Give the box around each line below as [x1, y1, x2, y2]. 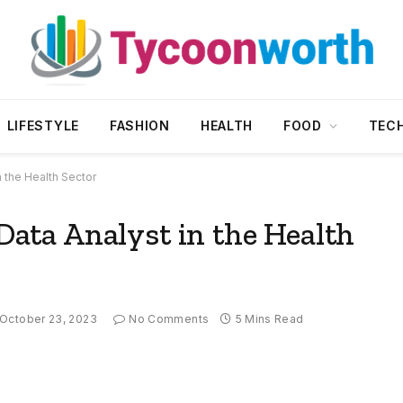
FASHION [109, 118, 170, 133]
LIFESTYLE [6, 118, 79, 133]
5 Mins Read [235, 312, 304, 327]
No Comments [129, 312, 210, 327]
